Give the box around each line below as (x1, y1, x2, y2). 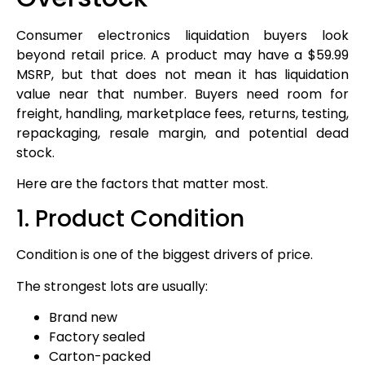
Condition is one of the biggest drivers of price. (16, 245, 313, 265)
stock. (16, 143, 55, 162)
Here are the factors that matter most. (16, 174, 268, 194)
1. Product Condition (16, 203, 244, 235)
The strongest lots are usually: (16, 276, 208, 296)
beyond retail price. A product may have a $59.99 (16, 45, 349, 64)
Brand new (49, 308, 117, 328)
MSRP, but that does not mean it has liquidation (16, 64, 349, 84)
